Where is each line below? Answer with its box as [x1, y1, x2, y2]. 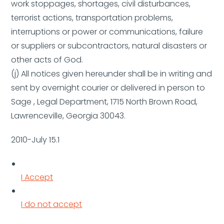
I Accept [21, 171, 53, 183]
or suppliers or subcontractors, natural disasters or [11, 40, 207, 51]
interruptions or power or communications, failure [11, 26, 203, 37]
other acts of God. [11, 54, 83, 65]
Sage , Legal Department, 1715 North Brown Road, [11, 96, 198, 107]
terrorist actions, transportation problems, [11, 12, 173, 23]
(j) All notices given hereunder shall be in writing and [11, 68, 212, 79]
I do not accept [21, 198, 82, 210]
